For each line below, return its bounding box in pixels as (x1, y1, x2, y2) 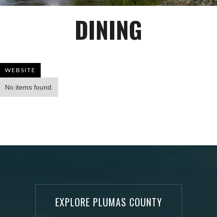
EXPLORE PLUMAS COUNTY (55, 194, 162, 209)
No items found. (5, 83, 53, 91)
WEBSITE (5, 66, 36, 74)
